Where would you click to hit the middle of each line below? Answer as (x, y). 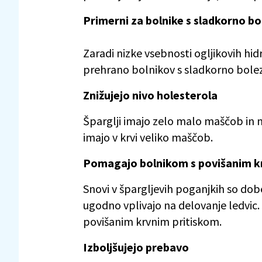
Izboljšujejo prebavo (136, 247)
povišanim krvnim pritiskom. (152, 221)
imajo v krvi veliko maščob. (148, 137)
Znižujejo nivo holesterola (150, 95)
